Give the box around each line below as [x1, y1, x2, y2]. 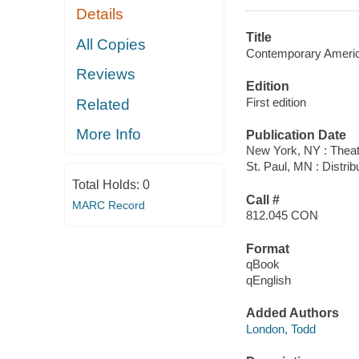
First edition [245, 95, 306, 109]
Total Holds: [71, 177, 143, 192]
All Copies [76, 35, 147, 53]
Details [76, 6, 124, 23]
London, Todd [245, 321, 316, 336]
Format [245, 241, 289, 256]
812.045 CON [245, 208, 318, 223]
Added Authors [245, 306, 339, 321]
